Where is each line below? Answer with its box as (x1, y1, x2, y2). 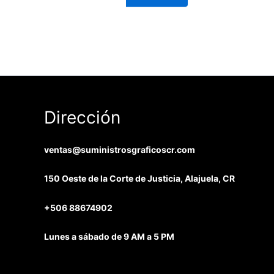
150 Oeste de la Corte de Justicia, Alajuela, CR (44, 173, 235, 184)
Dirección (44, 107, 120, 128)
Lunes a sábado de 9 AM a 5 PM (44, 231, 174, 242)
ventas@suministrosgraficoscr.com (44, 144, 195, 155)
